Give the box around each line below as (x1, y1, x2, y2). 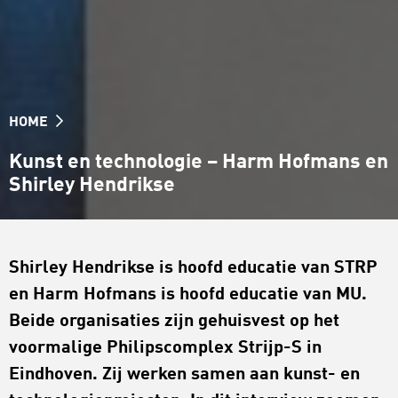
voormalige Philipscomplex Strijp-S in (9, 339, 322, 357)
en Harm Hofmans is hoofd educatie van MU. (9, 286, 367, 304)
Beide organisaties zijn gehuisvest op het (9, 313, 339, 330)
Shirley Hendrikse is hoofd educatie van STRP (9, 259, 378, 277)
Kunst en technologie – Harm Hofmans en (9, 152, 388, 172)
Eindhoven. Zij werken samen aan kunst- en (9, 366, 360, 384)
